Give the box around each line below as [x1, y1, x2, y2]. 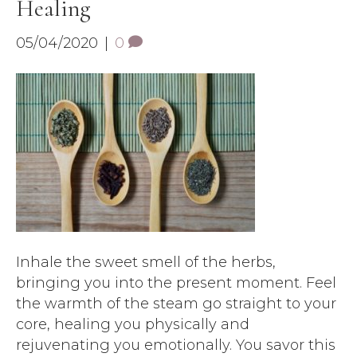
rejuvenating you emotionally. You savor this [16, 336, 335, 354]
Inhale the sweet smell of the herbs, [16, 253, 276, 271]
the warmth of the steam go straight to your [16, 295, 336, 312]
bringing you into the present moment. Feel [16, 274, 336, 292]
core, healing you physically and [16, 316, 249, 333]
